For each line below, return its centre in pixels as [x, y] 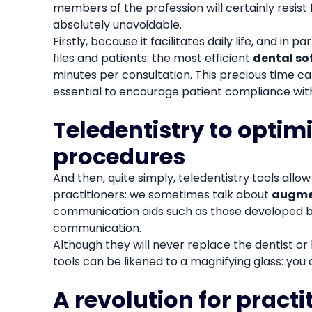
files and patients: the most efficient [153, 58]
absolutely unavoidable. [117, 24]
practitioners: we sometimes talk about [162, 194]
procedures [119, 156]
